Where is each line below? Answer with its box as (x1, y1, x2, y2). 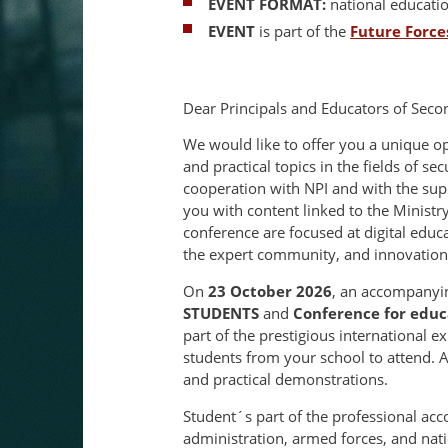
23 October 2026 (208, 280, 332, 301)
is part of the (255, 21, 350, 42)
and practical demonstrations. (183, 368, 388, 389)
